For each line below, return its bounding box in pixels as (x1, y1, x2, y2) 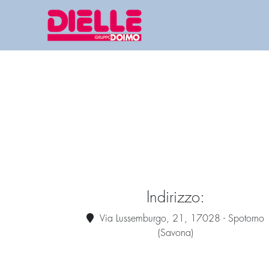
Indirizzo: (146, 190, 205, 207)
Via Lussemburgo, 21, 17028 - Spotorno (97, 214, 264, 224)
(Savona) (157, 228, 193, 238)
